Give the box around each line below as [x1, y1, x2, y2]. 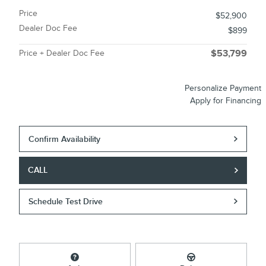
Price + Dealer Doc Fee [19, 48, 104, 59]
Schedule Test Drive [28, 196, 103, 207]
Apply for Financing [190, 96, 261, 106]
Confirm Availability [28, 134, 101, 144]
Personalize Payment [185, 83, 261, 94]
